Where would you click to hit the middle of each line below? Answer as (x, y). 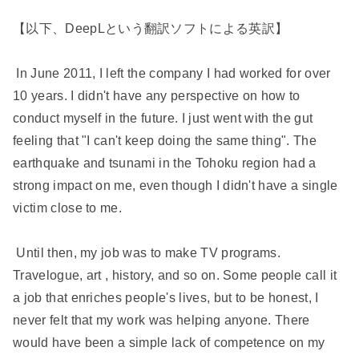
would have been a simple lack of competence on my (169, 343)
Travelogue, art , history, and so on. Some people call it (175, 276)
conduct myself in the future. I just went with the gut (163, 119)
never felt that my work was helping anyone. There (161, 321)
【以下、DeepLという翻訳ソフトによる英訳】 (151, 29)
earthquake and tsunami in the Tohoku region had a (165, 163)
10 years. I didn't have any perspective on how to (157, 96)
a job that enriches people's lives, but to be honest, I (166, 298)
